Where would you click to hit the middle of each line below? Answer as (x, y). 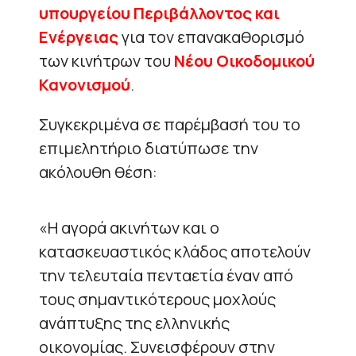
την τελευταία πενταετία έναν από (166, 275)
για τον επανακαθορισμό (211, 37)
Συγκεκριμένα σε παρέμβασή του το (170, 124)
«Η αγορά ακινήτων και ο (129, 227)
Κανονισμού (85, 84)
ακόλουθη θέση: (98, 172)
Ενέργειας (79, 37)
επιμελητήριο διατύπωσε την (149, 148)
